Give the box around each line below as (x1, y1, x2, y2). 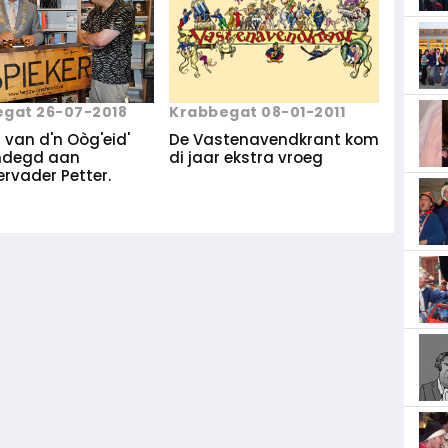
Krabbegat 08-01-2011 (169, 101, 345, 122)
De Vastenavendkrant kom (169, 128, 379, 150)
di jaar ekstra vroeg (169, 146, 323, 168)
